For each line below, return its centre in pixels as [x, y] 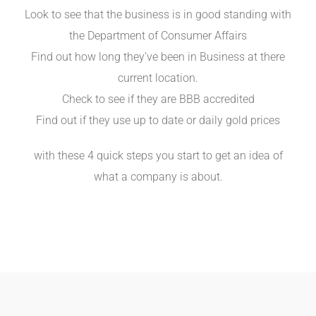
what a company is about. [158, 176]
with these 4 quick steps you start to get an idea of [158, 155]
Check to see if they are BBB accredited [158, 99]
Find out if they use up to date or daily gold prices [158, 120]
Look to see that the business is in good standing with [158, 14]
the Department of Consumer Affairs [158, 35]
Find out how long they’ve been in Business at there [158, 56]
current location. [158, 78]
